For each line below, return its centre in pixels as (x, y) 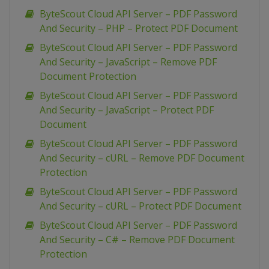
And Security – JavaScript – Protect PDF (127, 110)
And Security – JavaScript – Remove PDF (128, 62)
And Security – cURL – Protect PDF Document (141, 206)
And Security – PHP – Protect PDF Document (139, 29)
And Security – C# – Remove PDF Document (137, 240)
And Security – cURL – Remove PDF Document (142, 158)
